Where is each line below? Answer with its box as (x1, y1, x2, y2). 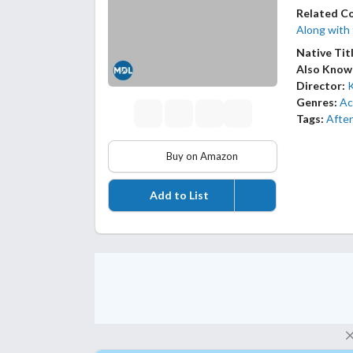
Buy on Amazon (163, 150, 238, 163)
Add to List (147, 188, 210, 203)
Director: (296, 79, 346, 93)
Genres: (296, 95, 338, 110)
